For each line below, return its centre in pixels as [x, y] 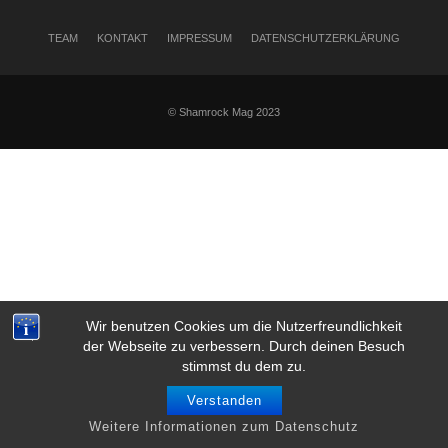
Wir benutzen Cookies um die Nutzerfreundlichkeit [243, 326]
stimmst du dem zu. [243, 366]
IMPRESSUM [199, 38]
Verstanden [224, 400]
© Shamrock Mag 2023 [224, 112]
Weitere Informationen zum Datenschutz [224, 426]
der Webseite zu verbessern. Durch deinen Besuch [243, 346]
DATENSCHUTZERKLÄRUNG [325, 38]
